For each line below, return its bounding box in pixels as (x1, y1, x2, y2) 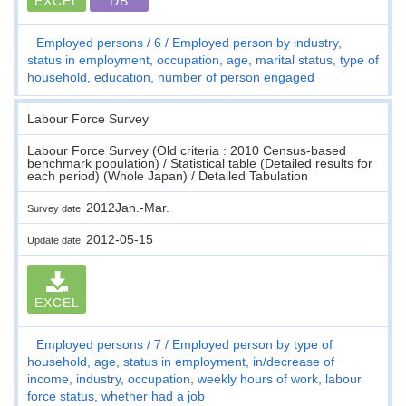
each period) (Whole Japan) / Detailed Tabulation (27, 168, 308, 183)
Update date (27, 234, 86, 246)
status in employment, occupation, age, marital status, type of (27, 52, 379, 67)
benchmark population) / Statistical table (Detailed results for (27, 155, 372, 170)
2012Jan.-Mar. (86, 199, 169, 215)
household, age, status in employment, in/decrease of (27, 353, 334, 369)
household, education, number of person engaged (27, 69, 314, 84)
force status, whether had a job (27, 388, 205, 403)
